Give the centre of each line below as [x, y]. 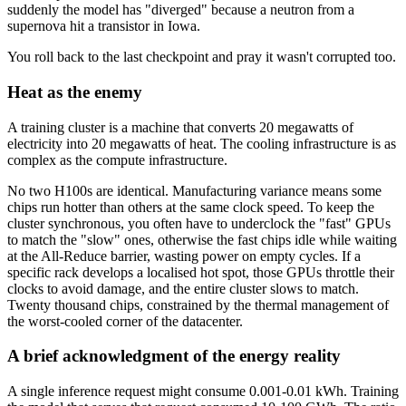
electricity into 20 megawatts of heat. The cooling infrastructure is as [202, 143]
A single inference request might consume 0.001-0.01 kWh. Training [203, 391]
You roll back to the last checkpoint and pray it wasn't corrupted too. [202, 57]
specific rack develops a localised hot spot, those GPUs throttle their [201, 272]
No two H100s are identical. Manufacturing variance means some [194, 190]
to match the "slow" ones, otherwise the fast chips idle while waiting [202, 239]
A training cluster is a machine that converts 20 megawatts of [180, 127]
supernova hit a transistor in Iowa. [104, 26]
